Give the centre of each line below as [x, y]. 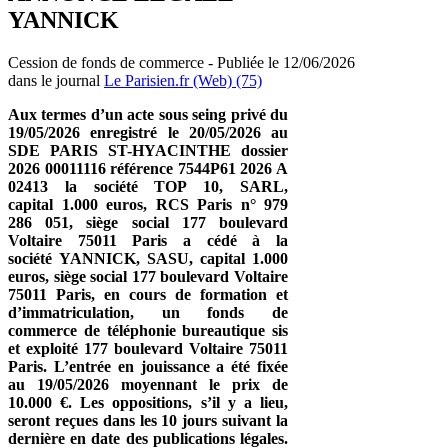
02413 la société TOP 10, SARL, [148, 186]
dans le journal [56, 80]
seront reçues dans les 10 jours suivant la [148, 420]
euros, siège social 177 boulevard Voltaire [148, 276]
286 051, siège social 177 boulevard [148, 222]
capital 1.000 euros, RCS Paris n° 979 [148, 204]
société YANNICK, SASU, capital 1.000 [148, 258]
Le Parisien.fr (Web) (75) [183, 80]
